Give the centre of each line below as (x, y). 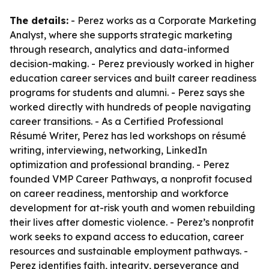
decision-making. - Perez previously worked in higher (132, 64)
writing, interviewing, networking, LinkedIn (108, 150)
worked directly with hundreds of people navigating (130, 107)
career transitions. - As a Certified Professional (116, 121)
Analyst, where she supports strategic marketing (121, 35)
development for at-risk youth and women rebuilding (132, 208)
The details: (39, 20)
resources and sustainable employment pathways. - (129, 251)
